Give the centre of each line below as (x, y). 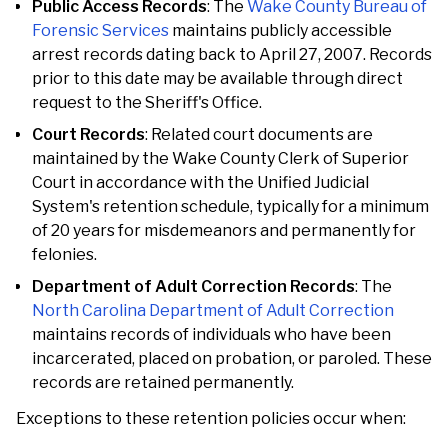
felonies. (64, 254)
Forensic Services (100, 30)
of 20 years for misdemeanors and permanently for (224, 230)
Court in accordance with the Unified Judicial (200, 182)
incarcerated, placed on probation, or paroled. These (232, 358)
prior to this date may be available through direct (217, 78)
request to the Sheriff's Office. (147, 102)
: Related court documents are (259, 134)
